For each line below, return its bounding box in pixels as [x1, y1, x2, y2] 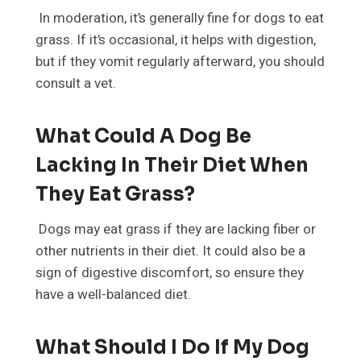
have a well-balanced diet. [35, 284, 191, 305]
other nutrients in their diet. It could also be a [35, 241, 305, 262]
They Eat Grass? [35, 182, 195, 207]
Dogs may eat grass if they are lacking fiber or [35, 219, 316, 240]
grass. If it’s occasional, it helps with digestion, [35, 30, 316, 51]
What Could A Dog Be [35, 124, 251, 149]
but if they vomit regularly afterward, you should [35, 52, 325, 73]
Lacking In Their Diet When [35, 153, 309, 178]
